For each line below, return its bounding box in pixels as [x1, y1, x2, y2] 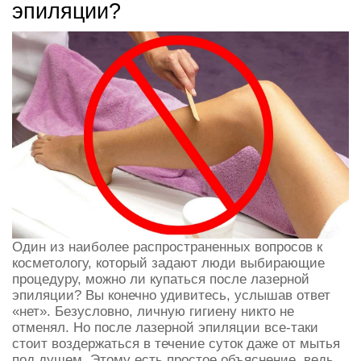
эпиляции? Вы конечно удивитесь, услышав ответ [12, 288, 330, 303]
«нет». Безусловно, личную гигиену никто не [12, 304, 294, 319]
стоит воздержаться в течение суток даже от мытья [12, 336, 340, 351]
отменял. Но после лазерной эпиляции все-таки [12, 320, 318, 335]
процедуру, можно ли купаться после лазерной [12, 272, 309, 287]
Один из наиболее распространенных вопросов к [12, 239, 322, 255]
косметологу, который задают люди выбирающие [12, 255, 325, 271]
